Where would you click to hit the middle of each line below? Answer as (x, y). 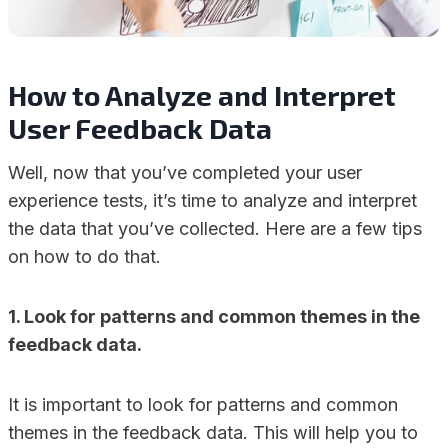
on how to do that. (84, 256)
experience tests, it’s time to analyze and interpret (212, 200)
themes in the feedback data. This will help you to (213, 432)
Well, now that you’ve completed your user (185, 172)
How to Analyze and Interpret (202, 95)
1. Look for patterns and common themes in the (214, 316)
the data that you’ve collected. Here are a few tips (215, 228)
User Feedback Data (140, 128)
